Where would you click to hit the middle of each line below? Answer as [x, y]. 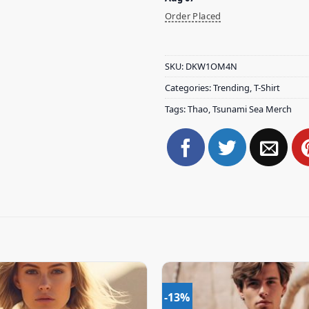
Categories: [189, 88]
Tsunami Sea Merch [252, 109]
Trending [231, 88]
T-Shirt [267, 88]
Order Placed [193, 16]
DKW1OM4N [211, 67]
